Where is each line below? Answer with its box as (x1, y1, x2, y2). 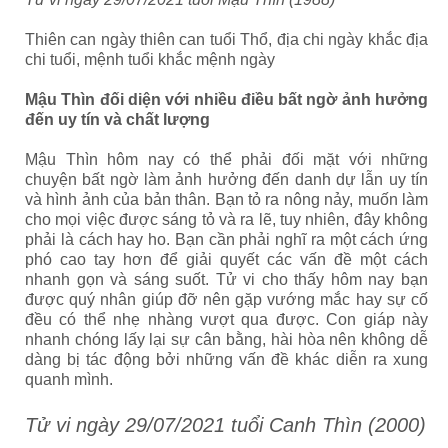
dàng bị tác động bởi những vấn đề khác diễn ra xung (25, 351, 428, 368)
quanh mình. (25, 371, 113, 388)
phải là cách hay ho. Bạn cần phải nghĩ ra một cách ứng (25, 231, 428, 248)
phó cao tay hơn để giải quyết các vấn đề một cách (25, 251, 428, 268)
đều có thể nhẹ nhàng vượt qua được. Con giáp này (25, 311, 428, 328)
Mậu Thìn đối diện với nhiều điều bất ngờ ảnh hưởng (25, 91, 428, 108)
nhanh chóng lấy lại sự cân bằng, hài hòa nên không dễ (25, 331, 428, 348)
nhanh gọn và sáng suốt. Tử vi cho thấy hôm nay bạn (25, 271, 428, 288)
